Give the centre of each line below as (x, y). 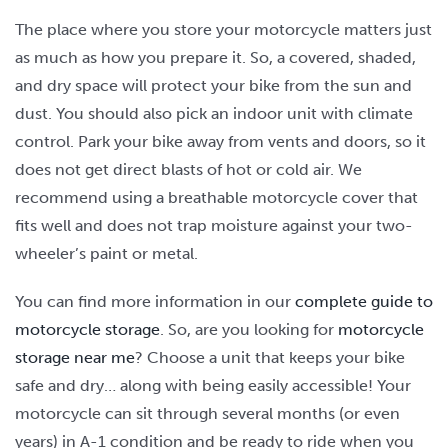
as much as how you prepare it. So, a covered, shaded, (215, 57)
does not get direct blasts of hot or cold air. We (188, 169)
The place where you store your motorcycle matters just (223, 29)
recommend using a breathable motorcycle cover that (216, 197)
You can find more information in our (154, 301)
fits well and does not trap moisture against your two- (213, 225)
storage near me (74, 357)
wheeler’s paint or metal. (106, 253)
